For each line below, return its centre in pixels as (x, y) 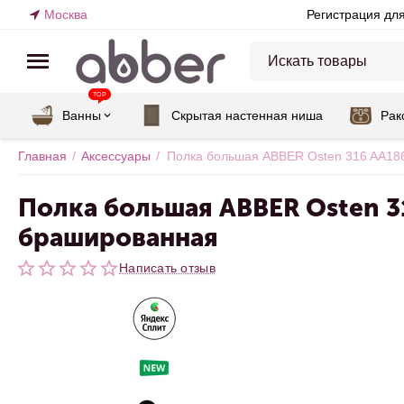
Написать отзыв (167, 268)
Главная (42, 156)
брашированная (118, 238)
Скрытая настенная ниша (247, 115)
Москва (66, 14)
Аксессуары (116, 156)
